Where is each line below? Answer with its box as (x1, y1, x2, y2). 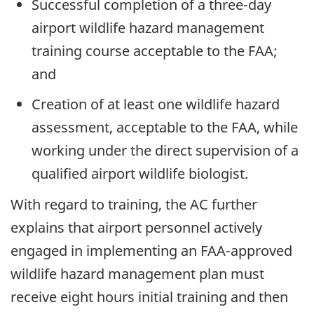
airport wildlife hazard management (32, 18, 264, 37)
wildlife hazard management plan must (11, 264, 264, 284)
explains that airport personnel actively (11, 218, 262, 238)
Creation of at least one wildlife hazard (32, 94, 280, 114)
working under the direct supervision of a (32, 140, 299, 160)
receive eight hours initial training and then (11, 287, 288, 307)
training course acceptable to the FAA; (32, 41, 278, 60)
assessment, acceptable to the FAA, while (32, 117, 298, 137)
